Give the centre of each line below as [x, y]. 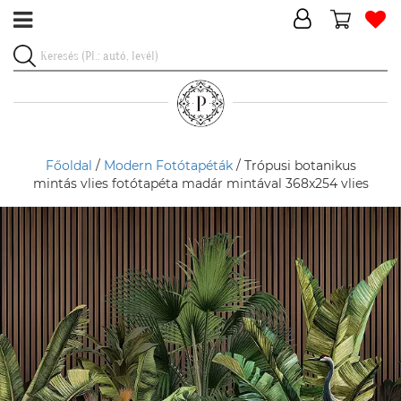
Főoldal [68, 166]
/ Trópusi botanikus [294, 166]
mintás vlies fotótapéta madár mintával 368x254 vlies [200, 183]
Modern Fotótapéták [168, 166]
